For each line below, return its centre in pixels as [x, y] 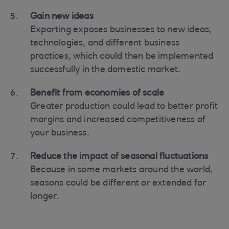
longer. [45, 197]
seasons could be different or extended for [118, 184]
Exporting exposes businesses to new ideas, [121, 30]
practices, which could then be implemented [122, 57]
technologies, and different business [105, 43]
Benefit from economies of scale [97, 94]
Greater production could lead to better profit [124, 107]
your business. [60, 133]
